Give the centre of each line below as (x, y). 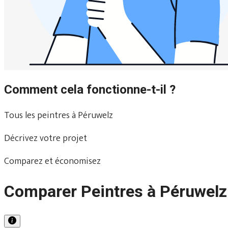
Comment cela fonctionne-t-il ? (90, 89)
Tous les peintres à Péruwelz (59, 115)
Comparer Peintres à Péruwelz (116, 192)
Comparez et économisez (52, 161)
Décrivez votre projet (46, 138)
